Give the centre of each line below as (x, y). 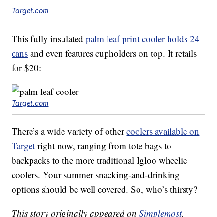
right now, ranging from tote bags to (103, 146)
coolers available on (163, 131)
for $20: (27, 68)
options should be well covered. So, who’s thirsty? (105, 189)
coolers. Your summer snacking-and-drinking (96, 175)
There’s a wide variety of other (69, 131)
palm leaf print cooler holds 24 (143, 39)
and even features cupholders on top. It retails (112, 53)
